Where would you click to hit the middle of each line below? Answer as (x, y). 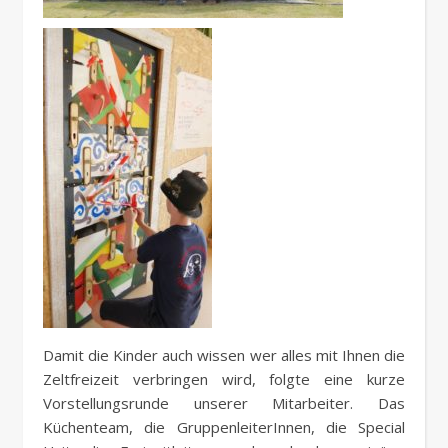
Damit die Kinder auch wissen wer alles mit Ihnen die (224, 355)
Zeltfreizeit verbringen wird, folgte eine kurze (224, 379)
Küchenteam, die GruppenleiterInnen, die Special (224, 427)
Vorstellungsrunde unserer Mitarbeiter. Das (224, 403)
